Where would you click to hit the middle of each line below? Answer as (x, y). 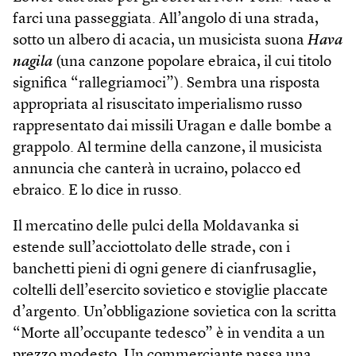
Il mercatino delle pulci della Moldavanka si (156, 226)
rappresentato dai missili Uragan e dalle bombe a (172, 126)
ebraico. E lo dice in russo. (97, 191)
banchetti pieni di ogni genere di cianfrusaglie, (164, 269)
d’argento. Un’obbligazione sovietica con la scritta (175, 312)
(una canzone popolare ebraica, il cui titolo (192, 62)
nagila (33, 62)
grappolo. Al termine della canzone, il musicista (168, 148)
